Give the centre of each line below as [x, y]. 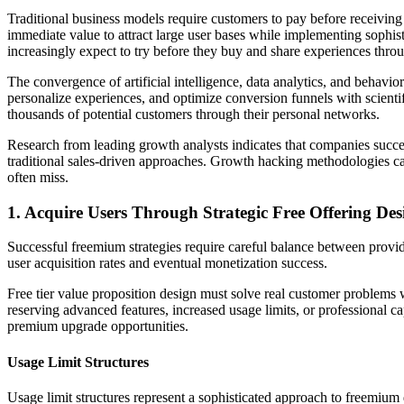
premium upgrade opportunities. [98, 326]
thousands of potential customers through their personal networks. [193, 114]
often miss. [38, 177]
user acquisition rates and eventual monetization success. [167, 263]
